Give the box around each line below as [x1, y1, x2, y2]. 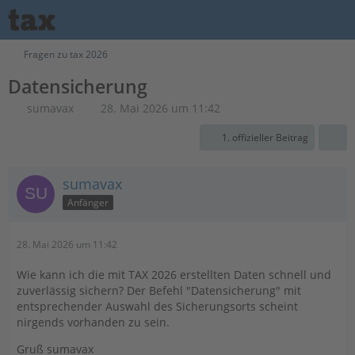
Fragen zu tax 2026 [24, 48, 108, 61]
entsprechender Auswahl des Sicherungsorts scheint [17, 299, 298, 314]
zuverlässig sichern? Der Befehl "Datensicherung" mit [17, 283, 301, 298]
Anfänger [67, 195, 109, 209]
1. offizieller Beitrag [222, 131, 308, 144]
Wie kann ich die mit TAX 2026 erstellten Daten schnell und [17, 267, 331, 282]
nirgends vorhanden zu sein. [17, 315, 170, 330]
